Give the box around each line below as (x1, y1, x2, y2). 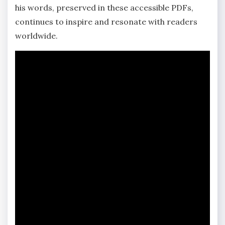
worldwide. (15, 30, 58, 41)
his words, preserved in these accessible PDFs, (15, 2, 193, 13)
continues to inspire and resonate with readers (15, 16, 197, 27)
